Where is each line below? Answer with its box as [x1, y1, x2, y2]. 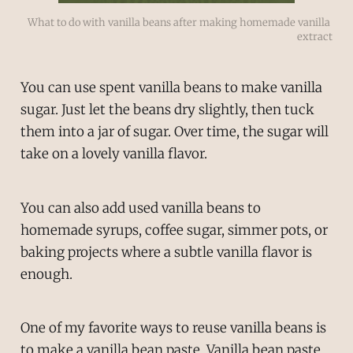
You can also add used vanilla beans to [20, 199, 261, 217]
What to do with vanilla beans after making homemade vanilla [28, 15, 331, 29]
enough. [20, 265, 72, 283]
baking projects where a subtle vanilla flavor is [20, 243, 312, 261]
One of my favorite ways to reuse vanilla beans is [20, 319, 326, 337]
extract [297, 29, 333, 43]
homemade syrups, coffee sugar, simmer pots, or [20, 221, 328, 239]
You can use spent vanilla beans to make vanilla [20, 78, 322, 96]
